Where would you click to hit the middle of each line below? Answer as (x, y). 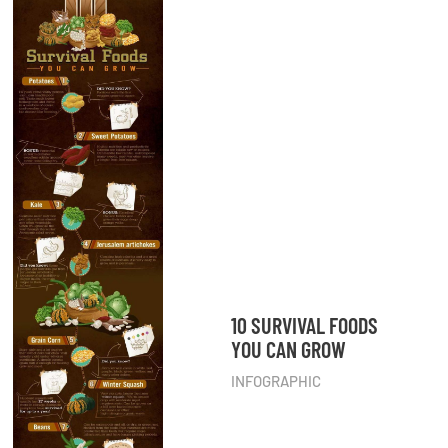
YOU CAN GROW (288, 348)
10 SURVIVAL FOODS (304, 324)
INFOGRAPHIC (275, 380)
